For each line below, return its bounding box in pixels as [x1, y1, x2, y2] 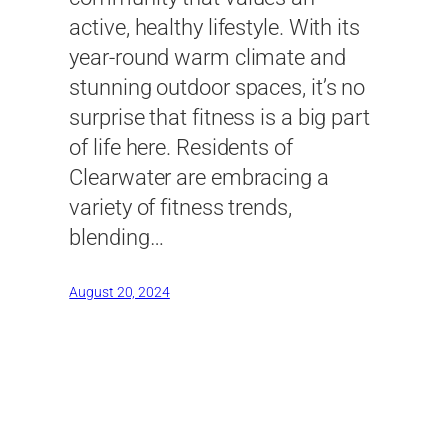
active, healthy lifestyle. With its [69, 15, 360, 41]
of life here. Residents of [69, 135, 293, 161]
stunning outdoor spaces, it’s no [69, 75, 366, 101]
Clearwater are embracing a [69, 165, 329, 191]
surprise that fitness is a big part [69, 105, 370, 131]
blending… [69, 225, 164, 251]
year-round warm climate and [69, 45, 346, 71]
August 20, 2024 [69, 284, 170, 301]
